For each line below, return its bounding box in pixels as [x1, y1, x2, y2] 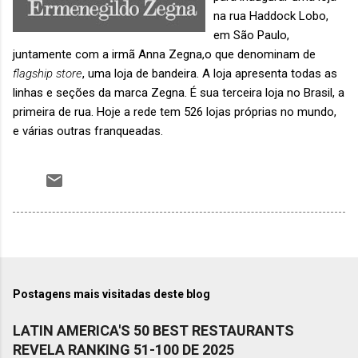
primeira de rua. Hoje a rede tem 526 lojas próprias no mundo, [13, 104, 336, 119]
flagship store [13, 66, 82, 81]
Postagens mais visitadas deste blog [13, 287, 210, 300]
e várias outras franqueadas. [13, 123, 163, 138]
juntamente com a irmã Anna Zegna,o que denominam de [13, 46, 316, 62]
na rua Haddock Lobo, [213, 8, 328, 23]
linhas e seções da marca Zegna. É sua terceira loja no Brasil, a [13, 85, 344, 100]
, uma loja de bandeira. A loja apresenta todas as [82, 66, 337, 81]
